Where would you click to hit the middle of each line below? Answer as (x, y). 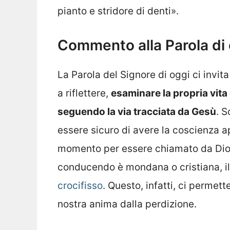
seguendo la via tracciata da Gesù (137, 111)
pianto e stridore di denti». (118, 11)
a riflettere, (84, 93)
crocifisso (80, 185)
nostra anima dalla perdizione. (127, 204)
